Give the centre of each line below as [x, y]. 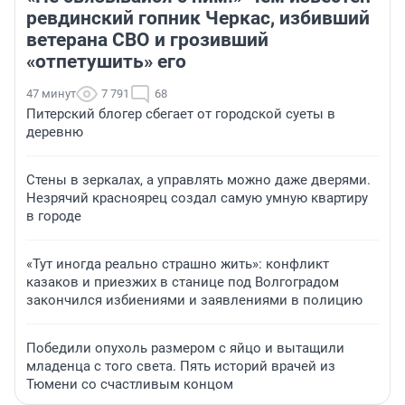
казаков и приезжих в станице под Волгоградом [183, 283]
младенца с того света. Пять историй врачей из [181, 367]
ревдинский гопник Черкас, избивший [198, 19]
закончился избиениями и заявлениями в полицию [194, 301]
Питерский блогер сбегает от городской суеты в [181, 114]
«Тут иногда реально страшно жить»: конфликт [178, 264]
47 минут [51, 94]
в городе [54, 217]
